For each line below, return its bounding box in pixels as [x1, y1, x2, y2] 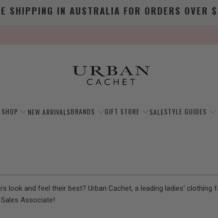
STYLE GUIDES [164, 106, 207, 116]
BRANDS [70, 106, 95, 116]
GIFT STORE [105, 106, 140, 116]
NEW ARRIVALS [27, 106, 71, 117]
